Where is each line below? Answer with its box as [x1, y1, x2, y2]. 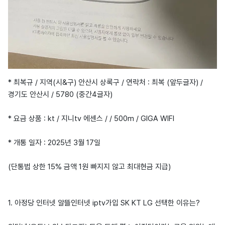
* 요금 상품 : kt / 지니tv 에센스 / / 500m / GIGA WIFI [8, 114, 174, 123]
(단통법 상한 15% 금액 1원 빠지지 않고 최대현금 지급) [8, 162, 171, 171]
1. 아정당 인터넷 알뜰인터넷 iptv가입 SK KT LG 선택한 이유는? [8, 198, 200, 207]
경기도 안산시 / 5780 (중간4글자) [8, 89, 113, 99]
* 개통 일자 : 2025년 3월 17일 [8, 138, 100, 147]
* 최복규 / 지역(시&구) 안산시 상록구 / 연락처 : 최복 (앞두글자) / [8, 77, 203, 87]
